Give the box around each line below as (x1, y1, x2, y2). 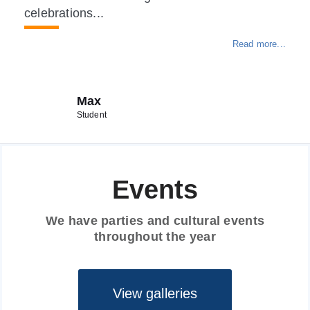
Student (76, 110, 107, 120)
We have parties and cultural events (45, 214, 265, 228)
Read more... (232, 39, 286, 50)
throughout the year (94, 230, 216, 244)
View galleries (112, 286, 198, 302)
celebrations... (24, 6, 104, 21)
